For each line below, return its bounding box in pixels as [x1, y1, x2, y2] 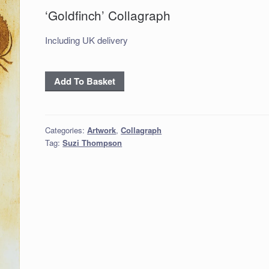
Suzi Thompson [62, 136, 122, 148]
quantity [44, 100, 79, 113]
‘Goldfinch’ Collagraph [45, 6, 171, 25]
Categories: [45, 124, 88, 136]
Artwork [87, 124, 116, 136]
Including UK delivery [45, 34, 128, 47]
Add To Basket [54, 74, 116, 88]
